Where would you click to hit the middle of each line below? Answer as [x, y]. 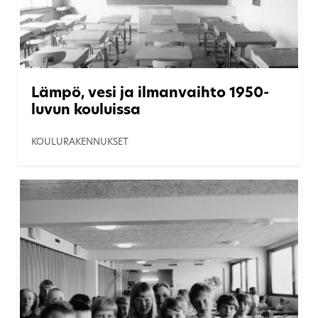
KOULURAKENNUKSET [80, 142]
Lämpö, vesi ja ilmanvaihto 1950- [150, 93]
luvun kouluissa [86, 110]
